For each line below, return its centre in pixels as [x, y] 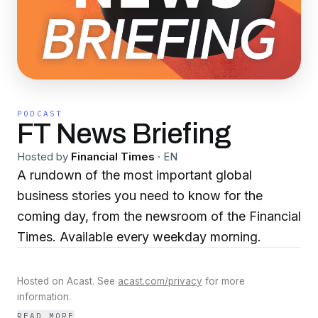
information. [44, 297]
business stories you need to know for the [140, 196]
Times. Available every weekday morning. [139, 237]
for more [224, 281]
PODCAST [40, 114]
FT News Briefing [124, 134]
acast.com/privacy [160, 281]
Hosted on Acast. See [67, 281]
